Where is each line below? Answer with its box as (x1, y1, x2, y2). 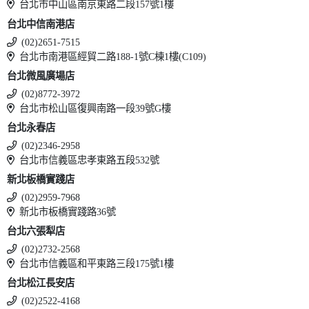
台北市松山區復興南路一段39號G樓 (19, 102, 172, 114)
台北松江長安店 (7, 277, 74, 289)
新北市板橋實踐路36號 (19, 206, 117, 218)
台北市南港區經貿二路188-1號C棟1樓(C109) (19, 50, 207, 62)
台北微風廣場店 (7, 70, 74, 81)
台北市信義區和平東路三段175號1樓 (19, 258, 175, 270)
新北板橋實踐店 (7, 174, 74, 186)
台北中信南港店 (7, 18, 74, 30)
